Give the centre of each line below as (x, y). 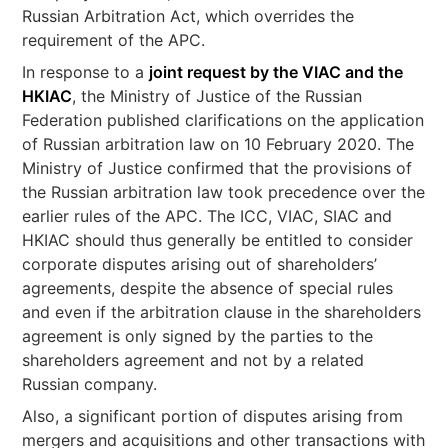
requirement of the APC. (114, 40)
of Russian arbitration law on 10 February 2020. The (218, 144)
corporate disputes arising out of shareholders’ (200, 264)
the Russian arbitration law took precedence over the (224, 192)
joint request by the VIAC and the (276, 72)
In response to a (86, 72)
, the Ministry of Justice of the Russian (217, 96)
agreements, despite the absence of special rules (208, 288)
